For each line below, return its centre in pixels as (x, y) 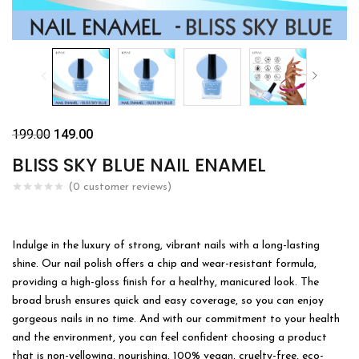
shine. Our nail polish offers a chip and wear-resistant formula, (164, 264)
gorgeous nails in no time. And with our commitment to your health (176, 319)
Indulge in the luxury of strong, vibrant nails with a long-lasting (166, 246)
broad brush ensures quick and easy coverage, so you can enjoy (168, 301)
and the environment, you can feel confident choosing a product (169, 338)
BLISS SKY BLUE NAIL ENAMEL (139, 165)
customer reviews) (126, 188)
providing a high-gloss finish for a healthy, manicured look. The (165, 282)
